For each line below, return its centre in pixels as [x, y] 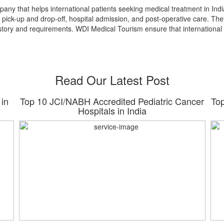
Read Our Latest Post [112, 80]
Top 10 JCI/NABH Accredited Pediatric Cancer [112, 101]
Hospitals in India [112, 110]
